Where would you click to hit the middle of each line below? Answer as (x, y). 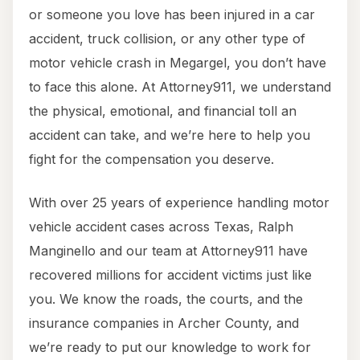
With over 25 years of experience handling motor (179, 203)
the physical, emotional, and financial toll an (163, 111)
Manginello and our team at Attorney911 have (168, 251)
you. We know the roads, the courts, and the (166, 299)
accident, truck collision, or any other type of (167, 39)
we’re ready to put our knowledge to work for (170, 348)
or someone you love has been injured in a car (172, 15)
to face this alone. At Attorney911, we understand (180, 87)
